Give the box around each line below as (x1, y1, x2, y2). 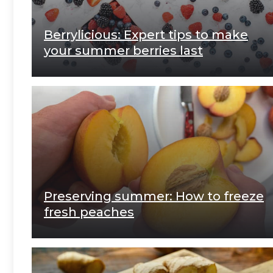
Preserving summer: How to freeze (44, 188, 264, 204)
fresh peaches (44, 204, 134, 219)
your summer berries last (44, 43, 203, 58)
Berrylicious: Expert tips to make (44, 27, 248, 42)
